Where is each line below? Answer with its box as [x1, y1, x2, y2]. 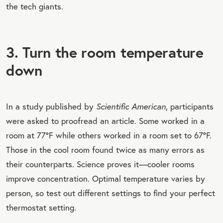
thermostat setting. [6, 202, 76, 213]
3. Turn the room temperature [6, 42, 204, 62]
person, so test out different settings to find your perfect [6, 187, 215, 198]
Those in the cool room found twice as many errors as [6, 144, 205, 155]
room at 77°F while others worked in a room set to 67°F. [6, 129, 212, 140]
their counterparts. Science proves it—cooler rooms [6, 158, 195, 169]
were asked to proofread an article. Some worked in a [6, 115, 205, 126]
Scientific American [96, 101, 166, 111]
